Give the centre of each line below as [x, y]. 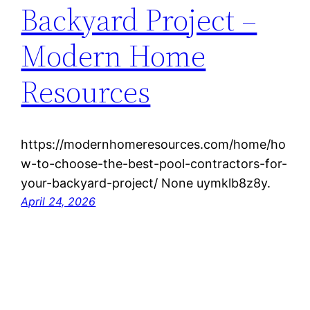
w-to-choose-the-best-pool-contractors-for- [154, 164]
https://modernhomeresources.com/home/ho [154, 145]
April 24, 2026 [58, 202]
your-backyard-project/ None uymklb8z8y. [146, 183]
